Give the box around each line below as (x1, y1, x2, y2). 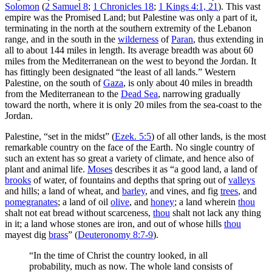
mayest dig (5, 229, 49, 240)
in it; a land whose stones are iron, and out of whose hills (5, 218, 224, 229)
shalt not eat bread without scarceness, (5, 207, 153, 218)
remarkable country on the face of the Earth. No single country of (5, 141, 254, 152)
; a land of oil (58, 196, 110, 207)
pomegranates (5, 196, 58, 207)
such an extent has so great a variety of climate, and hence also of (5, 152, 254, 163)
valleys (228, 174, 255, 185)
